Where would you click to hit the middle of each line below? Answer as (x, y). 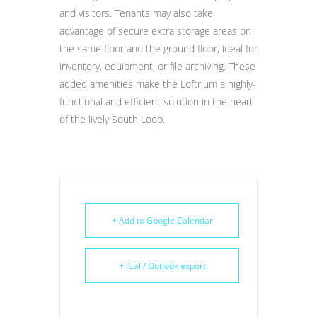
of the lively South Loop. (112, 119)
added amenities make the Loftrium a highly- (158, 84)
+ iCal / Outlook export (162, 266)
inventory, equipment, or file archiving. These (157, 66)
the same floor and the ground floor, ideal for (158, 48)
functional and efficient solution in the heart (156, 102)
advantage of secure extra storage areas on (155, 31)
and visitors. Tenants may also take (136, 13)
